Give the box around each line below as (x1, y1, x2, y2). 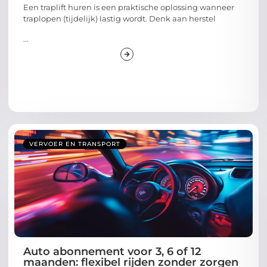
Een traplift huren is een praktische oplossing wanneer (23, 2, 234, 13)
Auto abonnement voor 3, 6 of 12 (23, 244, 201, 258)
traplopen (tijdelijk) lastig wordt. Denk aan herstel (23, 14, 216, 24)
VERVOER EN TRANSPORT (29, 139, 120, 148)
